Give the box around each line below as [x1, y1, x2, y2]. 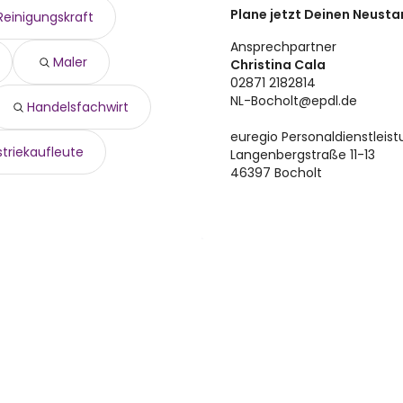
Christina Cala [230, 56, 326, 74]
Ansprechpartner [230, 38, 336, 56]
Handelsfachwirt [27, 98, 129, 116]
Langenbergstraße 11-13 [230, 146, 375, 164]
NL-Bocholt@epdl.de [230, 92, 357, 110]
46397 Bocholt [230, 164, 322, 182]
